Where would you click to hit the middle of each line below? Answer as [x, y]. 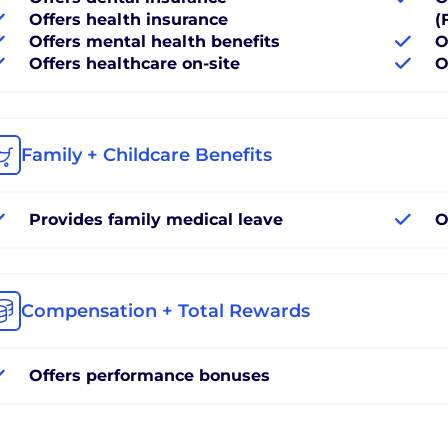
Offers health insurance [128, 19]
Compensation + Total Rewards [165, 310]
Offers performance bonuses [149, 375]
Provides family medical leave [156, 219]
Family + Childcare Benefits [146, 154]
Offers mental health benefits [154, 41]
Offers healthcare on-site [134, 63]
